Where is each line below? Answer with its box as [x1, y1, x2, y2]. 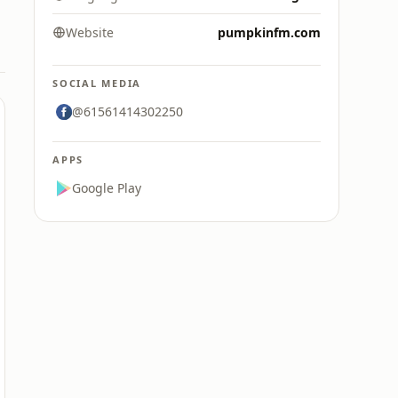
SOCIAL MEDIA [52, 76, 142, 90]
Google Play [72, 179, 141, 196]
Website [66, 24, 114, 41]
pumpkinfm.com [218, 24, 321, 41]
